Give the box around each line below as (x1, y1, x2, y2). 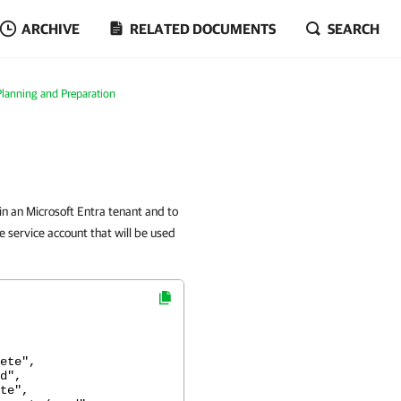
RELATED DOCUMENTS (130, 21, 276, 37)
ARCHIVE (21, 21, 80, 37)
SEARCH (328, 21, 380, 37)
